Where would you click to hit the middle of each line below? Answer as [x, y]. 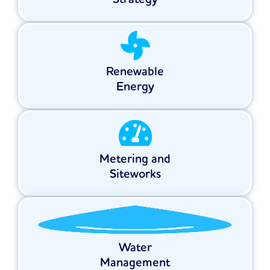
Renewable [135, 72]
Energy [135, 87]
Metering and [135, 159]
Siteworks [135, 174]
